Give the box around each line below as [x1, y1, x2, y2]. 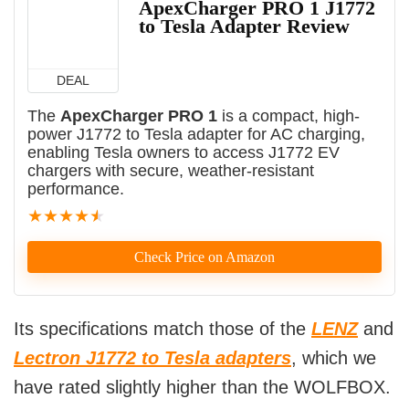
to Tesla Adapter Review [139, 15, 350, 38]
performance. [27, 180, 124, 199]
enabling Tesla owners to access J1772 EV [27, 143, 340, 163]
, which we [291, 348, 376, 369]
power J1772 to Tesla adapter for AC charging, [27, 125, 365, 144]
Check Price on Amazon [134, 249, 275, 266]
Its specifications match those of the [14, 319, 311, 340]
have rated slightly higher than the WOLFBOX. [14, 377, 391, 398]
